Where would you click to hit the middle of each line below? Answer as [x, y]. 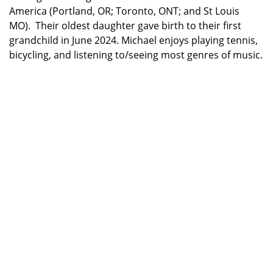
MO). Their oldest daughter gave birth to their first [125, 26]
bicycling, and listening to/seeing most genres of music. [136, 55]
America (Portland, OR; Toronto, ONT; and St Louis [124, 11]
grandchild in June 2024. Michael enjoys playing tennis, [133, 40]
